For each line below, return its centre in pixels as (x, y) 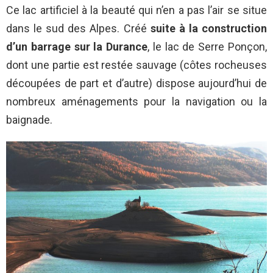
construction (235, 28)
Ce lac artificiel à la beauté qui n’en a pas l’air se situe (136, 10)
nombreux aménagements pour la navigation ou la (136, 101)
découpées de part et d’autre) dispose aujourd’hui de (136, 83)
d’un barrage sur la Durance (77, 46)
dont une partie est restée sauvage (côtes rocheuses (136, 65)
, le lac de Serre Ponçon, (207, 46)
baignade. (29, 119)
